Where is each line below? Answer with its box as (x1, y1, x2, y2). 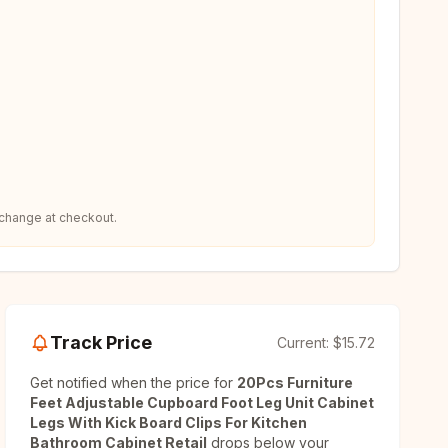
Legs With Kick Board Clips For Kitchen (30, 414, 308, 431)
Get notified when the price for (30, 374, 238, 391)
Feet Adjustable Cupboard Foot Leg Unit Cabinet (30, 394, 375, 411)
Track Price (50, 332, 153, 353)
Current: (276, 334, 333, 351)
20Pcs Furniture (237, 374, 354, 391)
